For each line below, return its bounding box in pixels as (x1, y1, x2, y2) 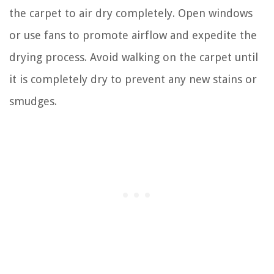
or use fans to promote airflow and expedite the (9, 28, 257, 42)
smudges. (9, 94, 57, 108)
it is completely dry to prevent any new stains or (9, 72, 257, 86)
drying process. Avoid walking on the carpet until (9, 50, 258, 64)
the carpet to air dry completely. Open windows (9, 6, 253, 20)
